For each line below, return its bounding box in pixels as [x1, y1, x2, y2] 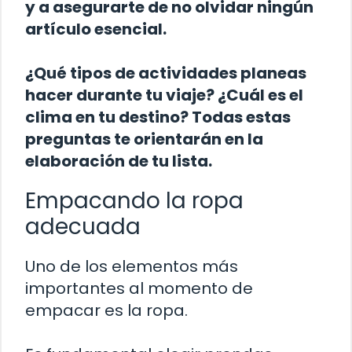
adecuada [25, 211, 141, 243]
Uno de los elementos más [25, 255, 238, 278]
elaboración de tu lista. [25, 150, 212, 173]
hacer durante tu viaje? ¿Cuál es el [25, 84, 303, 107]
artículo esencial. [25, 18, 167, 41]
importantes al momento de [25, 277, 253, 300]
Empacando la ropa [25, 185, 244, 217]
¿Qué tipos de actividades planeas [25, 62, 306, 85]
